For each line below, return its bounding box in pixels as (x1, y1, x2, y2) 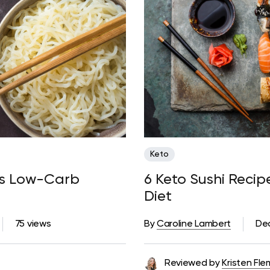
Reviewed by (165, 259, 220, 269)
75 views (14, 219, 51, 230)
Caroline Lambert (157, 219, 231, 230)
